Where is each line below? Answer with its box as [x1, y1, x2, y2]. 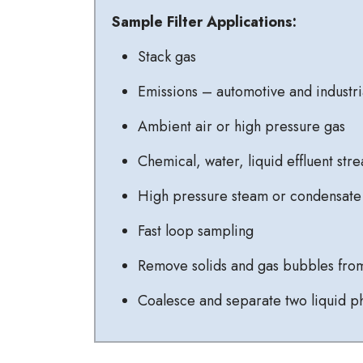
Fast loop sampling [138, 220, 254, 242]
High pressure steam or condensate [138, 186, 361, 207]
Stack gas [138, 46, 196, 68]
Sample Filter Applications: [112, 11, 297, 33]
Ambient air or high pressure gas [138, 116, 345, 138]
